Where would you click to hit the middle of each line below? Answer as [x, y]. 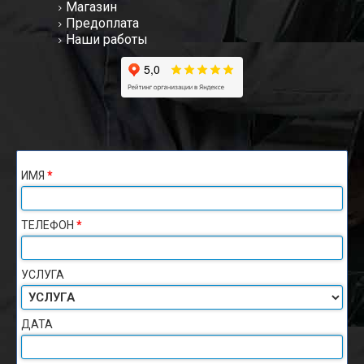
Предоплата [102, 23]
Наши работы [106, 39]
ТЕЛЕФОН [49, 225]
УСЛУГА [43, 274]
